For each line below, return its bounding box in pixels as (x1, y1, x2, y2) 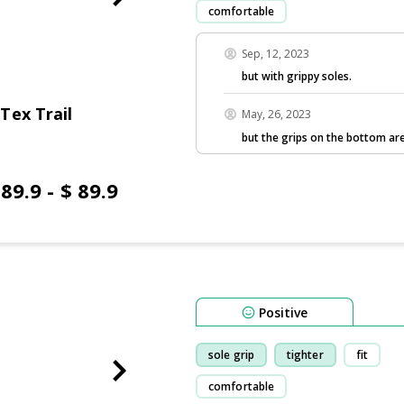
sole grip (208, 346, 254, 363)
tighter (286, 346, 324, 363)
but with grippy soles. (242, 69, 352, 85)
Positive (258, 303, 308, 321)
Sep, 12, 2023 (242, 45, 309, 61)
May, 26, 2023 (242, 106, 311, 122)
